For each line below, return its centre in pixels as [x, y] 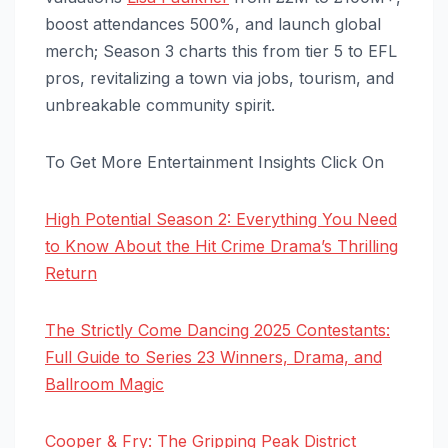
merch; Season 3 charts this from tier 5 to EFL [221, 50]
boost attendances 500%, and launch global [213, 23]
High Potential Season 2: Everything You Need [221, 218]
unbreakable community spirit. [160, 104]
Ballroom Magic [104, 383]
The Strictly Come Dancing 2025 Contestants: [217, 329]
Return [71, 272]
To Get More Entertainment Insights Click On [214, 161]
